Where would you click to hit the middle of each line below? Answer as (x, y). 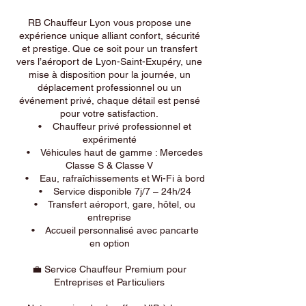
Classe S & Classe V (109, 165)
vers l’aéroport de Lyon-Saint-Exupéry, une (109, 61)
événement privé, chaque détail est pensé (109, 100)
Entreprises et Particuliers (109, 282)
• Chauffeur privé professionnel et (109, 126)
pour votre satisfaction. (109, 113)
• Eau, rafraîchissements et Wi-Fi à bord (109, 178)
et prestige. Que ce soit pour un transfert (109, 48)
